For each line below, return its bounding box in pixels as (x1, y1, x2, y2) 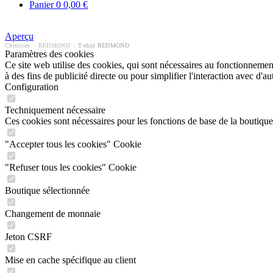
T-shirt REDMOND (78, 42, 129, 49)
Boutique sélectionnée (5, 185, 90, 196)
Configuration (5, 82, 58, 92)
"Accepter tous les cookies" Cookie (5, 139, 141, 149)
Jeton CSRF (5, 232, 52, 242)
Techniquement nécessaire (5, 105, 105, 115)
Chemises (5, 42, 30, 49)
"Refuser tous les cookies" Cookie (5, 162, 136, 172)
